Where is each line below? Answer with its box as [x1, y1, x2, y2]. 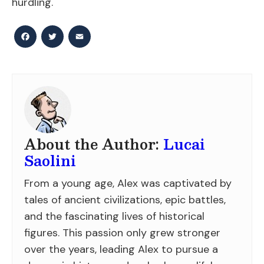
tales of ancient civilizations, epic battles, [24, 192, 226, 207]
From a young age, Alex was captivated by [24, 176, 232, 190]
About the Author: [24, 132, 163, 156]
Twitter [70, 35, 101, 48]
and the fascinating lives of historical [24, 209, 204, 223]
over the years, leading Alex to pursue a [24, 242, 218, 256]
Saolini [24, 148, 76, 172]
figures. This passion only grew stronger [24, 225, 220, 240]
